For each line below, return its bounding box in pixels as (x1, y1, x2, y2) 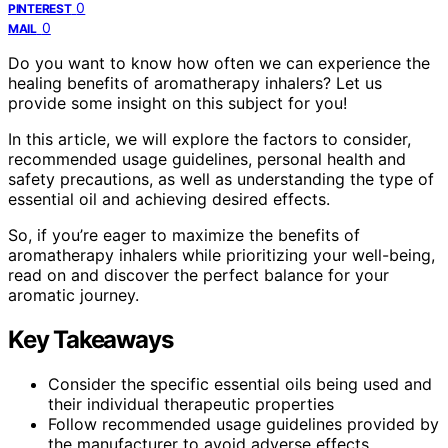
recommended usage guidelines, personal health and (8, 148, 406, 169)
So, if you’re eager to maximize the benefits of (8, 224, 360, 245)
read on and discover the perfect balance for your (8, 264, 389, 285)
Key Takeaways (8, 324, 173, 354)
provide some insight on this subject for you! (8, 92, 347, 113)
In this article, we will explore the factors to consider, (8, 128, 411, 149)
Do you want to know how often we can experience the (8, 52, 430, 73)
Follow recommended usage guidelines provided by (48, 413, 439, 434)
